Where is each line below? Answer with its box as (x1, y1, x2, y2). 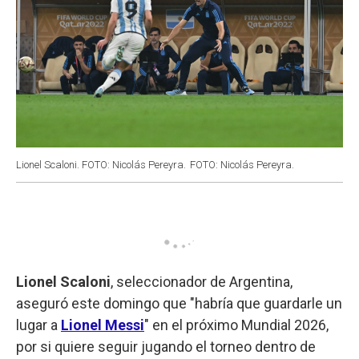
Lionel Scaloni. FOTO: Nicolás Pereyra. (16, 158, 186, 171)
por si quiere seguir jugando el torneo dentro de (16, 337, 316, 355)
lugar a (16, 316, 61, 333)
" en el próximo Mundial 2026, (144, 316, 329, 333)
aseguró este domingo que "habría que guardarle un (16, 294, 342, 312)
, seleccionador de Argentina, (111, 272, 292, 290)
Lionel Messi (61, 316, 144, 333)
